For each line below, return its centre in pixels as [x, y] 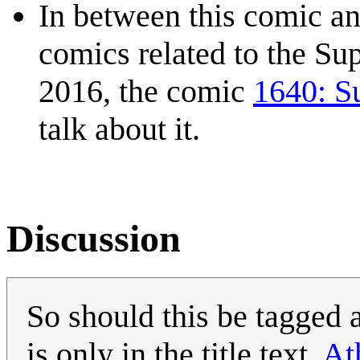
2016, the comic [146, 92]
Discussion [94, 238]
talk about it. [119, 129]
